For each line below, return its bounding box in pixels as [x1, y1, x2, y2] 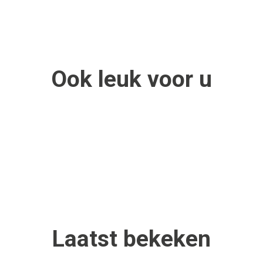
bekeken [123, 225, 211, 252]
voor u [141, 65, 212, 93]
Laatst [52, 225, 123, 252]
